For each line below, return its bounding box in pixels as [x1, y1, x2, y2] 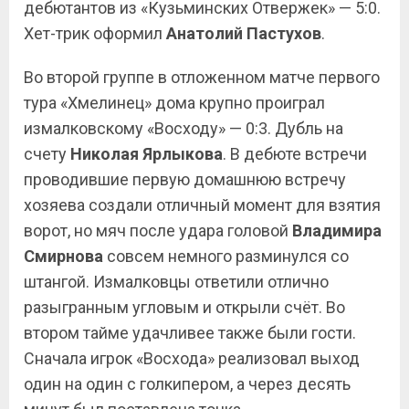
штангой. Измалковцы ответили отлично [24, 272, 329, 291]
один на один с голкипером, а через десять [24, 374, 351, 393]
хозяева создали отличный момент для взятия [24, 195, 381, 215]
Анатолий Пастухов [166, 24, 321, 43]
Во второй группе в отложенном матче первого [24, 68, 380, 87]
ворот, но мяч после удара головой [24, 221, 292, 240]
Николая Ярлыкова [70, 144, 223, 163]
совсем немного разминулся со [103, 246, 349, 266]
